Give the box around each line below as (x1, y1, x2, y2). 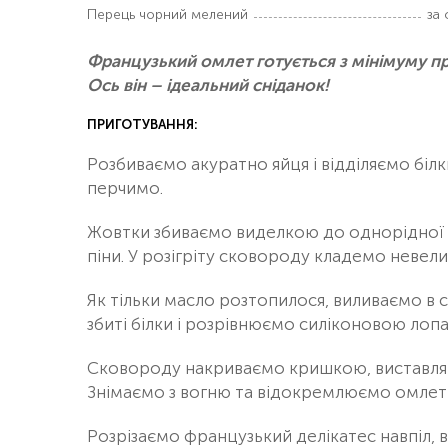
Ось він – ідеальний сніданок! (87, 75, 329, 95)
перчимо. (87, 178, 163, 198)
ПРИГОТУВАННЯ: (87, 117, 198, 132)
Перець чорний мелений (87, 6, 248, 23)
